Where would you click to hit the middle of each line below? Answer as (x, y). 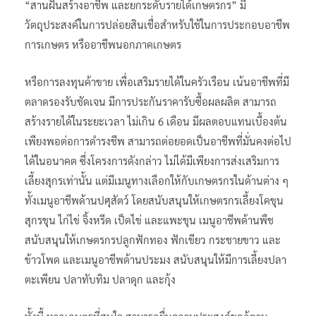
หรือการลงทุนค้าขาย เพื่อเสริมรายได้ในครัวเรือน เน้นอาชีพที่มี (157, 81)
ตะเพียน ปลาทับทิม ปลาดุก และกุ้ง (100, 279)
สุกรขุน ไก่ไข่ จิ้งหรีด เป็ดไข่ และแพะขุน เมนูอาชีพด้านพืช (149, 219)
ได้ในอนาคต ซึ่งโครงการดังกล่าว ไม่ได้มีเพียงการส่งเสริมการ (152, 160)
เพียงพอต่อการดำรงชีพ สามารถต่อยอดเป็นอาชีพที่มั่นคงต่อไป (158, 140)
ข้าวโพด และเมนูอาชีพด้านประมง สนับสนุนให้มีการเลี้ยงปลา (156, 259)
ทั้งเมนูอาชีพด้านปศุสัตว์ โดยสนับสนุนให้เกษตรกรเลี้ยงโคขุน (154, 200)
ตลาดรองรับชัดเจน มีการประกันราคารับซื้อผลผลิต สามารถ (151, 101)
